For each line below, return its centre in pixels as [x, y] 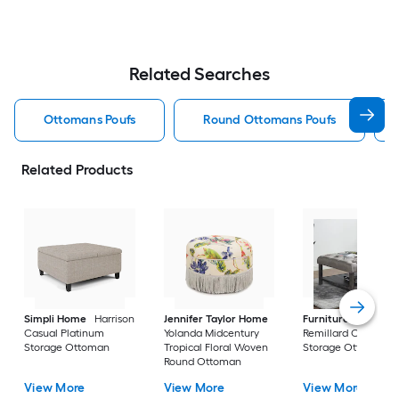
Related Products [77, 170]
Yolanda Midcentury [211, 334]
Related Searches [199, 74]
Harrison [115, 319]
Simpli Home [56, 319]
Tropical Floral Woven [216, 348]
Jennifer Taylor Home [216, 319]
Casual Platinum [65, 334]
